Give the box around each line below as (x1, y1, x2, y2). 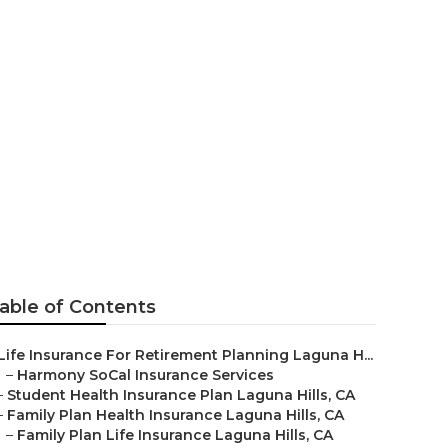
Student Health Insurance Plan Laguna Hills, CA (7, 386, 355, 404)
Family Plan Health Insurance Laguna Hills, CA (7, 406, 344, 424)
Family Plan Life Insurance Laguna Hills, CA (17, 426, 333, 444)
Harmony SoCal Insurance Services (17, 366, 274, 384)
